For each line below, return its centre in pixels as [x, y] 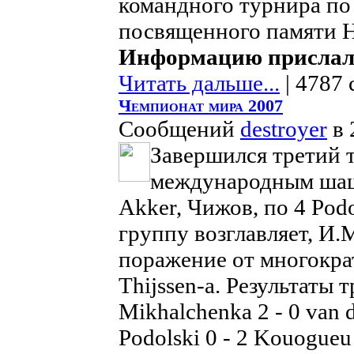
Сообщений [179, 129]
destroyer [284, 129]
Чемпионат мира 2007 [201, 106]
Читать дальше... [199, 83]
